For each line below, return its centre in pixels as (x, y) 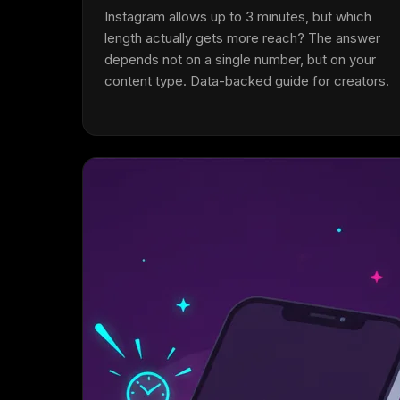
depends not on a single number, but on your (240, 59)
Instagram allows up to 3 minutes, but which (238, 17)
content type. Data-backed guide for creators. (247, 81)
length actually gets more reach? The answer (242, 38)
